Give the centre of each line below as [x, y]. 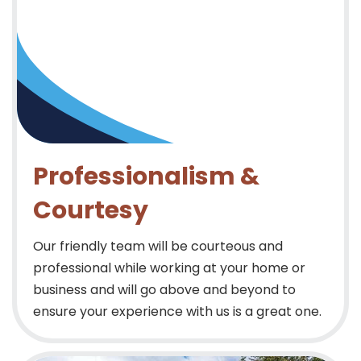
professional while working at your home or [169, 268]
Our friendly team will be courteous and [158, 247]
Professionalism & [146, 177]
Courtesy [91, 211]
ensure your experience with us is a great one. [177, 312]
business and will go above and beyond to [164, 290]
